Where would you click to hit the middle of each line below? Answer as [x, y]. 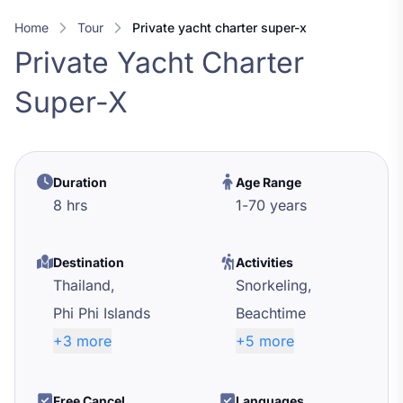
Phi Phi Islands [102, 313]
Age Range [269, 183]
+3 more [94, 341]
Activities [264, 263]
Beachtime [271, 313]
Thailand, [84, 286]
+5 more [277, 341]
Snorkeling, [274, 286]
